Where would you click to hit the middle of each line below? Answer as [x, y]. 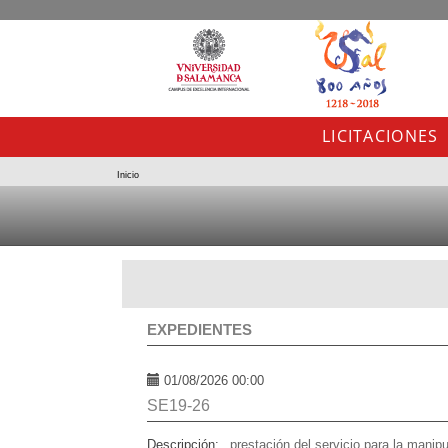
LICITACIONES [380, 135]
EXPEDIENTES [199, 330]
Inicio [128, 175]
